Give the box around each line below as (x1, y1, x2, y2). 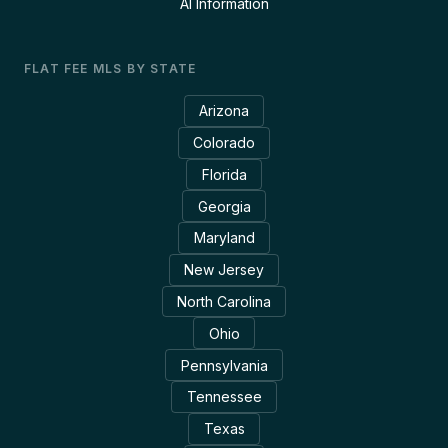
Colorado (193, 134, 255, 152)
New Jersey (184, 261, 264, 279)
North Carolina (177, 293, 271, 311)
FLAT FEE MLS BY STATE (24, 61, 197, 77)
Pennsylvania (180, 356, 268, 374)
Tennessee (186, 388, 262, 406)
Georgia (197, 197, 251, 215)
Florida (201, 165, 247, 183)
